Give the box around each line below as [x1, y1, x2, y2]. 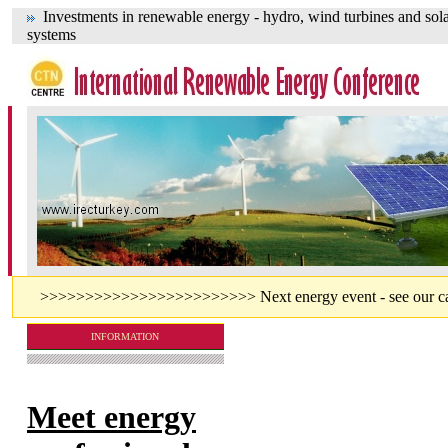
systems [27, 26, 76, 43]
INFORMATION [91, 331, 160, 342]
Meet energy [27, 399, 196, 436]
